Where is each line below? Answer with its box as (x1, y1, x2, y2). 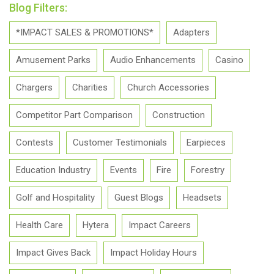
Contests (16, 137, 53, 148)
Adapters (173, 27, 210, 38)
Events (110, 165, 137, 176)
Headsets (183, 192, 221, 203)
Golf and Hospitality (16, 192, 95, 203)
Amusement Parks (16, 54, 91, 65)
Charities (72, 82, 108, 93)
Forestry (191, 165, 224, 176)
